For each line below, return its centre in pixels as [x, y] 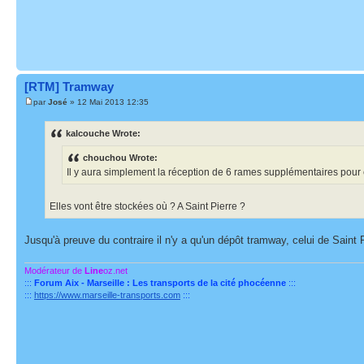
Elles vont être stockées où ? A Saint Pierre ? [147, 207]
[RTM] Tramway [69, 86]
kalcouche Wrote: [103, 134]
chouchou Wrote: [120, 158]
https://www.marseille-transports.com [107, 295]
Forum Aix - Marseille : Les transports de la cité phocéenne [160, 283]
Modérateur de [54, 271]
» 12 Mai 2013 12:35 [108, 102]
